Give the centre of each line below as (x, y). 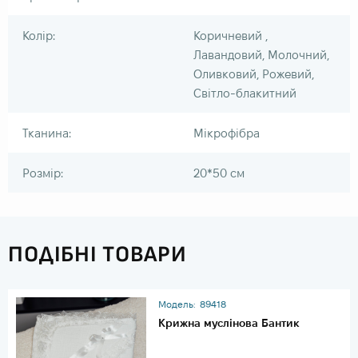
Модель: (177, 304)
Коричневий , (231, 35)
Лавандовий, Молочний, (261, 54)
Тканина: (47, 133)
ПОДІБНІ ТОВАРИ (97, 254)
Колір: (39, 35)
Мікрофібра (227, 133)
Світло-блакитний (245, 93)
